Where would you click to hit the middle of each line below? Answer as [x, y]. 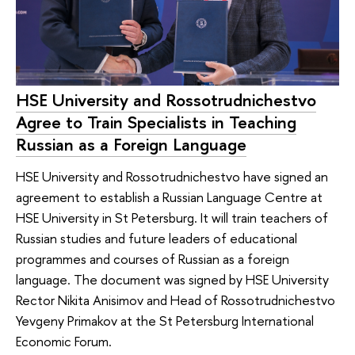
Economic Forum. [64, 341]
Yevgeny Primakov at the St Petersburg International [165, 320]
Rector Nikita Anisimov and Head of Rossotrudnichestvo [176, 300]
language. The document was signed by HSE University [172, 279]
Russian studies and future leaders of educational [157, 238]
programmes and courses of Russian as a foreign [153, 258]
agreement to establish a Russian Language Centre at [169, 197]
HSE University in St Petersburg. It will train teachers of [172, 217]
